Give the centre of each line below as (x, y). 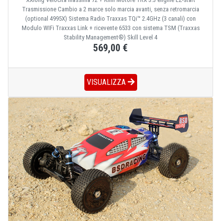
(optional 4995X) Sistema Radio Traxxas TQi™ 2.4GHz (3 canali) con (110, 18)
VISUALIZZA (107, 82)
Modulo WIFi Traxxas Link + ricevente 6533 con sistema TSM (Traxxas (110, 28)
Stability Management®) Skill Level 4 (110, 37)
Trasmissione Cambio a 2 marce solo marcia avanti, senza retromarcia (110, 9)
